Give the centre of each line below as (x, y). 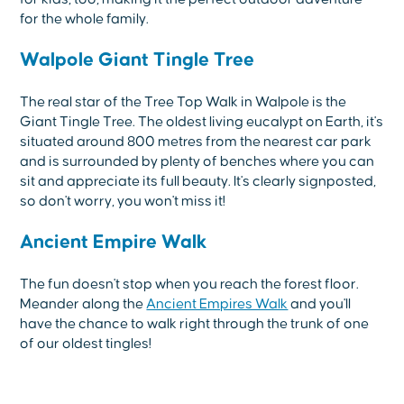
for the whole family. (85, 18)
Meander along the (83, 303)
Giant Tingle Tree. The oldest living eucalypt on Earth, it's (202, 121)
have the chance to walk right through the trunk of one (195, 323)
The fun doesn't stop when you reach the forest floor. (190, 284)
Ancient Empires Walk (217, 303)
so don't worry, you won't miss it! (123, 201)
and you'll (320, 303)
